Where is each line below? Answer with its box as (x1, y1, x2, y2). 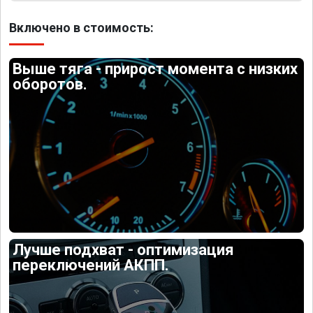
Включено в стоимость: (9, 20, 154, 35)
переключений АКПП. (13, 256, 170, 274)
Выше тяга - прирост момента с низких (13, 60, 298, 78)
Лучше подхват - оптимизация (13, 240, 235, 259)
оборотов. (13, 75, 88, 93)
